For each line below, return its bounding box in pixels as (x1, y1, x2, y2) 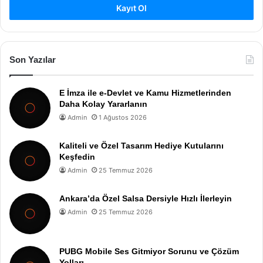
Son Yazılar (9, 54, 56, 65)
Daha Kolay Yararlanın (59, 99, 147, 109)
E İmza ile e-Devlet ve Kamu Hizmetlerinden (59, 87, 231, 97)
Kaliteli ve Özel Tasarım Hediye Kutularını (59, 140, 224, 150)
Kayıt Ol (116, 2, 147, 13)
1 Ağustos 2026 (99, 113, 147, 122)
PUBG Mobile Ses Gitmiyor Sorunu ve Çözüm (59, 246, 239, 256)
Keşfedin (59, 151, 95, 161)
